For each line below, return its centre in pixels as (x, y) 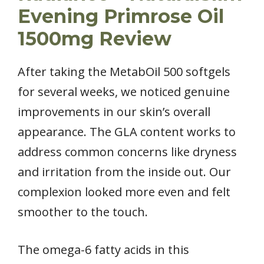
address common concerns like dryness (127, 151)
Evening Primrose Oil (121, 16)
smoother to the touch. (83, 212)
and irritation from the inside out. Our (124, 171)
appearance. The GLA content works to (127, 131)
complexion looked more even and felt (124, 192)
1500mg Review (95, 38)
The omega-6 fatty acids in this (103, 249)
